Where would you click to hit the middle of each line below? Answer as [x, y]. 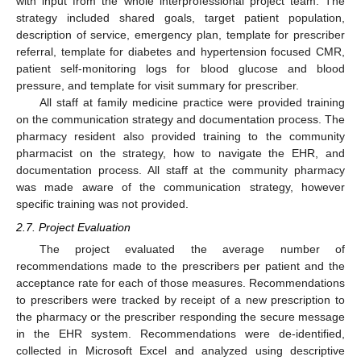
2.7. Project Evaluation [73, 227]
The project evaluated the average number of [192, 249]
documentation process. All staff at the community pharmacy [180, 170]
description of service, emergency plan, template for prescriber [180, 35]
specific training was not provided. [102, 204]
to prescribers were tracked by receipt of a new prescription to [180, 299]
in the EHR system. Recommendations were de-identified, [180, 333]
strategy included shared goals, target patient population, [180, 18]
